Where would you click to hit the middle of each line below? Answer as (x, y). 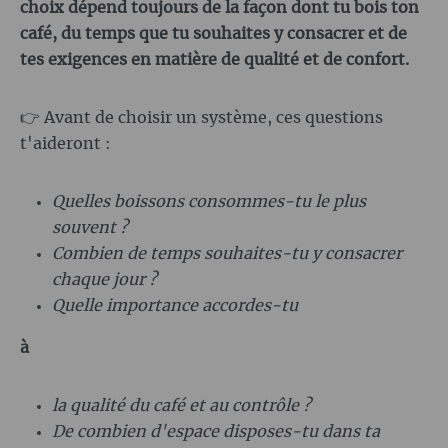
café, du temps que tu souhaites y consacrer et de (213, 34)
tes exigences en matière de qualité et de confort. (214, 60)
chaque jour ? (104, 280)
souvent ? (90, 228)
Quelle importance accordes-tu (175, 306)
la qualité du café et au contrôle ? (181, 406)
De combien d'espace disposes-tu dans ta (216, 432)
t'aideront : (65, 144)
